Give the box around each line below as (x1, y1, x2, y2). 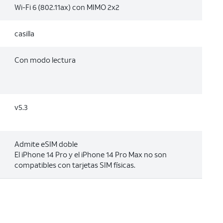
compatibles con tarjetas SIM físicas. (14, 160, 135, 170)
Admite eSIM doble (14, 139, 78, 149)
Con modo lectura (14, 55, 76, 65)
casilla (14, 28, 34, 38)
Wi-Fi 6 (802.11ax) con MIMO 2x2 (14, 2, 119, 12)
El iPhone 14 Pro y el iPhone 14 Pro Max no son (14, 149, 167, 159)
